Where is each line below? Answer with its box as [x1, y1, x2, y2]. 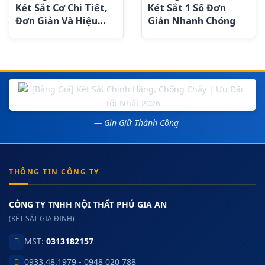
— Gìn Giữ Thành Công [93, 117, 179, 128]
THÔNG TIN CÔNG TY [9, 167, 99, 177]
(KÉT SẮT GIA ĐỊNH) [9, 214, 75, 224]
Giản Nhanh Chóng [148, 14, 235, 27]
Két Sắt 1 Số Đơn [148, 1, 226, 14]
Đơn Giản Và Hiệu [15, 14, 98, 27]
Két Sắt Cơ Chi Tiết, [15, 1, 108, 14]
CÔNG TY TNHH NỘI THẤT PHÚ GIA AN [9, 199, 167, 210]
